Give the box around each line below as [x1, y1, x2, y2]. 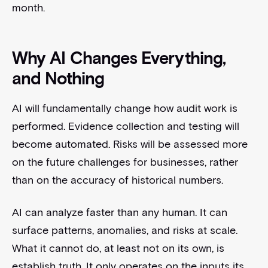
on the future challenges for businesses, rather [11, 156, 238, 169]
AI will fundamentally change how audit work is [11, 102, 237, 115]
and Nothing [11, 68, 105, 89]
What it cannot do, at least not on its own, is [11, 242, 224, 255]
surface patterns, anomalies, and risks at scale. [11, 224, 237, 237]
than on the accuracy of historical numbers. [11, 173, 223, 187]
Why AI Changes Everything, [11, 48, 226, 69]
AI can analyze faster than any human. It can [11, 206, 227, 220]
